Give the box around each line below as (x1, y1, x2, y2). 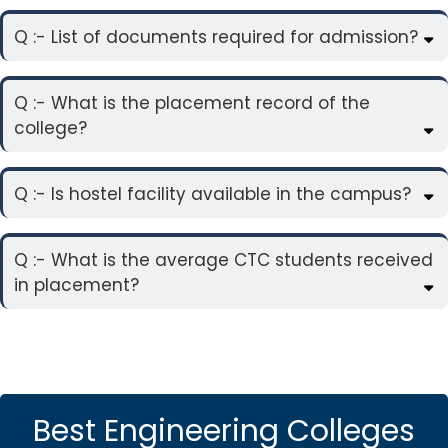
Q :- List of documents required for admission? (14, 24, 418, 49)
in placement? (14, 272, 139, 297)
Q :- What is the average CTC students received (14, 247, 433, 272)
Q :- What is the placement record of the (14, 90, 370, 115)
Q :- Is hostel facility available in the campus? (14, 181, 411, 206)
